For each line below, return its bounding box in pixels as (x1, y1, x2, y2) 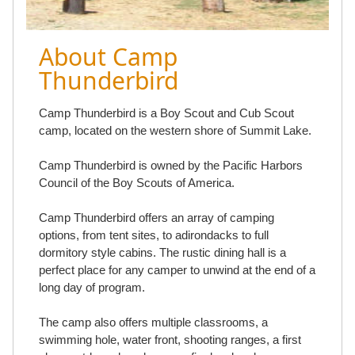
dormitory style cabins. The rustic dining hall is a (39, 246, 286, 260)
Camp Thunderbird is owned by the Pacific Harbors (39, 158, 303, 173)
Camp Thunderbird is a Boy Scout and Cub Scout (39, 106, 294, 120)
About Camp (39, 40, 177, 74)
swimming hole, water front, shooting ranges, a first (39, 333, 301, 347)
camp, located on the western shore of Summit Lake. (39, 124, 311, 138)
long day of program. (39, 281, 145, 295)
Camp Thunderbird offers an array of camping (39, 211, 274, 225)
